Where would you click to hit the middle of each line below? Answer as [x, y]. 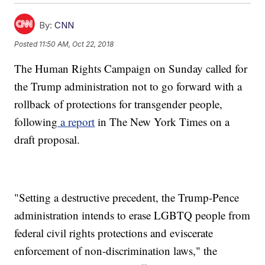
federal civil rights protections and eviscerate [114, 233]
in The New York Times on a [162, 122]
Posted [27, 44]
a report [76, 122]
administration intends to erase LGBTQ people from [132, 215]
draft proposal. [47, 140]
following [36, 122]
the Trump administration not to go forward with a [128, 86]
